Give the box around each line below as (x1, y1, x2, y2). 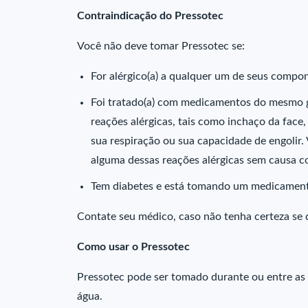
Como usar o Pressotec (77, 241, 190, 252)
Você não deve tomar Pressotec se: (77, 41, 245, 52)
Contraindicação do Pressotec (77, 10, 223, 21)
